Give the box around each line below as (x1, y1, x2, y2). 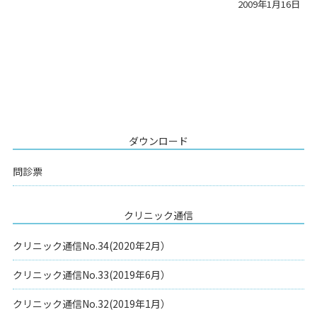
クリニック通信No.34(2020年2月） (12, 238, 171, 253)
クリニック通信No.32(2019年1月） (12, 296, 171, 311)
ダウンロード (128, 134, 188, 148)
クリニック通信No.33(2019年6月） (12, 267, 171, 282)
